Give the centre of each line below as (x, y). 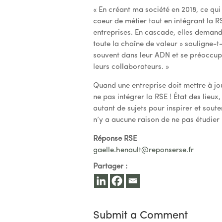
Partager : (111, 167)
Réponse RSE (115, 139)
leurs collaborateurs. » (131, 67)
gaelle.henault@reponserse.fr (144, 150)
